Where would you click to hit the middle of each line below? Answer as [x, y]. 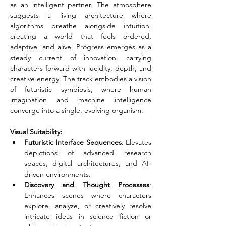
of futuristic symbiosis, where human [81, 89]
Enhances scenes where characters [88, 195]
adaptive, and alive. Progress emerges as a [81, 47]
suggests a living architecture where [81, 15]
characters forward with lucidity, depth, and [81, 68]
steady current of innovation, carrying [81, 58]
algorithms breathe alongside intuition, [81, 26]
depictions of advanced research [88, 153]
